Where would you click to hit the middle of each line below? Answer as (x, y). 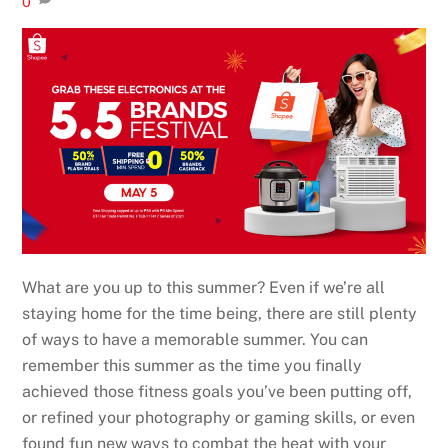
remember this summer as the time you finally (192, 366)
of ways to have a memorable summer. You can (195, 340)
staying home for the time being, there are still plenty (220, 314)
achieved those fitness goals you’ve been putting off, (217, 392)
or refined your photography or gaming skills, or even (219, 418)
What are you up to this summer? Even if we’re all (204, 288)
